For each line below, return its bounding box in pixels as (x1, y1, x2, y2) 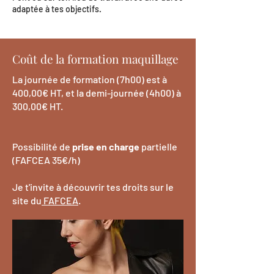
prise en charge (72, 141, 139, 152)
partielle (139, 141, 177, 152)
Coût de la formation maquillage (12, 51, 179, 67)
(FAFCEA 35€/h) (12, 154, 80, 166)
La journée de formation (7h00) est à (12, 73, 167, 85)
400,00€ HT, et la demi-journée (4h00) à (12, 87, 181, 98)
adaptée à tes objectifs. (12, 4, 102, 14)
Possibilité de (12, 141, 72, 152)
